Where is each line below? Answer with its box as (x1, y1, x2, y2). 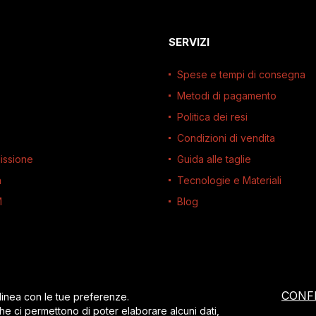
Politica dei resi (177, 111, 248, 123)
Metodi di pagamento (177, 90, 276, 102)
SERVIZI (169, 35, 209, 49)
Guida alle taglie (177, 153, 251, 165)
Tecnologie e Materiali (177, 174, 281, 186)
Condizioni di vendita (177, 132, 275, 144)
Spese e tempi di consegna (177, 68, 305, 80)
